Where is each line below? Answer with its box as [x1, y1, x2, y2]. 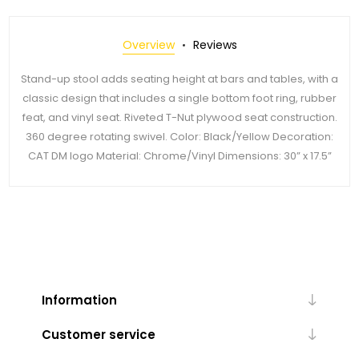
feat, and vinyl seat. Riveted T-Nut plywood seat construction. [22, 109, 337, 125]
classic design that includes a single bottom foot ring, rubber [22, 90, 337, 106]
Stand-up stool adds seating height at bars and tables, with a [21, 71, 338, 87]
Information [41, 291, 117, 309]
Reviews [192, 36, 237, 53]
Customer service [41, 325, 155, 343]
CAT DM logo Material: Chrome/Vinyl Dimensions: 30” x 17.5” [27, 147, 332, 163]
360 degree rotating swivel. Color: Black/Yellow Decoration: [26, 128, 333, 144]
